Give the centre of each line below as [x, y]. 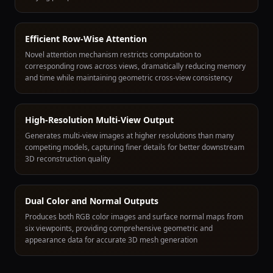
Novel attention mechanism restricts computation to [113, 55]
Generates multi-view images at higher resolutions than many [129, 136]
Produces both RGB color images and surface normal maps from [134, 217]
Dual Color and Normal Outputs [92, 201]
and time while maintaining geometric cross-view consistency [129, 78]
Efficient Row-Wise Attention [86, 39]
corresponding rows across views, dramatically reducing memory [135, 66]
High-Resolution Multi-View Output [99, 120]
